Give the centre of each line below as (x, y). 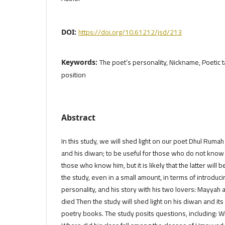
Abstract (78, 117)
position (74, 75)
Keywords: (80, 62)
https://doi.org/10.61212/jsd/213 (130, 32)
